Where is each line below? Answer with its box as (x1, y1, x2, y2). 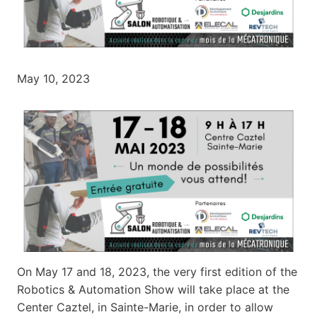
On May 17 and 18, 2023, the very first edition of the (17, 264, 297, 279)
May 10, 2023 (17, 71, 90, 86)
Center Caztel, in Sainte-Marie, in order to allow (17, 299, 273, 314)
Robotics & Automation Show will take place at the (17, 282, 289, 296)
